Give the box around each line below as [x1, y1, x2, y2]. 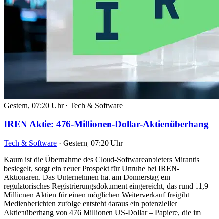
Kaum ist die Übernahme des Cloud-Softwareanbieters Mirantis [4, 155, 199, 164]
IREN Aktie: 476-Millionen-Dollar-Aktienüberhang [4, 119, 209, 130]
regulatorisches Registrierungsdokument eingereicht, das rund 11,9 [4, 182, 208, 191]
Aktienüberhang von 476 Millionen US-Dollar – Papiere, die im [4, 208, 201, 217]
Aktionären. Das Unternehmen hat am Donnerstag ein [4, 173, 170, 182]
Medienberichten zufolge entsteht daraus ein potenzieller [4, 199, 177, 208]
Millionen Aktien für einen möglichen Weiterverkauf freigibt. [4, 191, 191, 199]
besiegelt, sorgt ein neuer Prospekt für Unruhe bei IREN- [4, 164, 179, 173]
